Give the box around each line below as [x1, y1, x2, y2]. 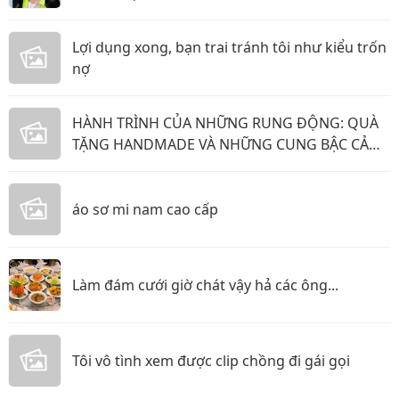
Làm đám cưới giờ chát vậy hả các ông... [72, 275, 338, 295]
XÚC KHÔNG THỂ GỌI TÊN [72, 156, 247, 175]
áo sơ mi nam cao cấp [72, 199, 218, 219]
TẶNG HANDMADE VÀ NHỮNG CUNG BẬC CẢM [72, 134, 382, 154]
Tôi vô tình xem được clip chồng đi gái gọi [72, 351, 350, 370]
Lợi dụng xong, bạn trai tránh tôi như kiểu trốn [72, 37, 387, 57]
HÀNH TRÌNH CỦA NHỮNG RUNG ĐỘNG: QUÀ [72, 113, 379, 133]
